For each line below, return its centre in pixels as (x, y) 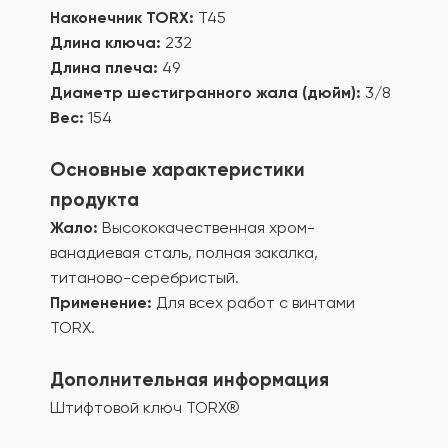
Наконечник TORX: (124, 17)
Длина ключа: (107, 42)
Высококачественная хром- (206, 227)
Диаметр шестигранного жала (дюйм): (207, 92)
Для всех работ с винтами (253, 302)
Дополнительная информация (189, 379)
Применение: (101, 302)
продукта (94, 199)
